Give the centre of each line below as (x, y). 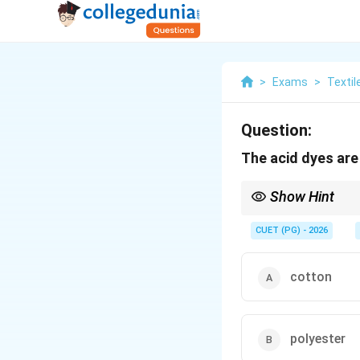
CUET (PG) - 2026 (292, 230)
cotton (311, 277)
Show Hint (302, 196)
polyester (318, 339)
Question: (276, 130)
